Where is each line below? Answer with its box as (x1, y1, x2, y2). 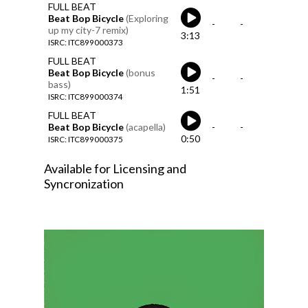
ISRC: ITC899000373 (48, 36, 123, 47)
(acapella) (126, 120, 166, 133)
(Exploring (126, 12, 168, 24)
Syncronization (44, 175, 124, 191)
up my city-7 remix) (48, 23, 129, 36)
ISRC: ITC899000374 (48, 91, 123, 101)
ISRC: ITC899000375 (48, 133, 123, 144)
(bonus (126, 66, 155, 78)
